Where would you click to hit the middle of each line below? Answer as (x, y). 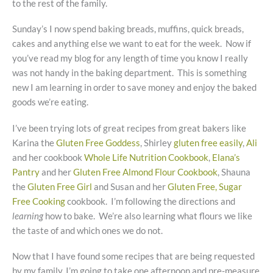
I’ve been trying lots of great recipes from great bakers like (129, 128)
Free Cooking (39, 201)
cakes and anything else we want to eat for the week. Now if (132, 44)
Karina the (33, 143)
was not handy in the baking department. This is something (129, 73)
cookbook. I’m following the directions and (150, 201)
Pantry (26, 172)
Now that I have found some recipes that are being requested (133, 256)
